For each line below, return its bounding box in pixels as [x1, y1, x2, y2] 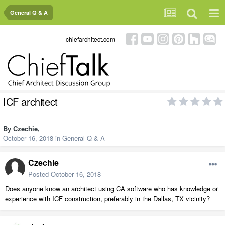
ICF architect [3, 94, 58, 109]
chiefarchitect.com [66, 34, 115, 43]
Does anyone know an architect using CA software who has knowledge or [5, 184, 218, 194]
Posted [28, 169, 51, 179]
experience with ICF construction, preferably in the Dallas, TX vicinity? [5, 194, 210, 204]
